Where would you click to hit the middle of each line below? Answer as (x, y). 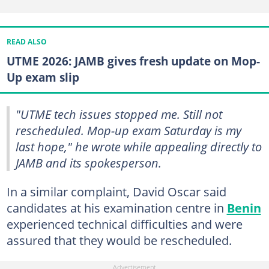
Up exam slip (43, 77)
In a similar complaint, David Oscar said (116, 191)
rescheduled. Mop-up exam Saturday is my (128, 130)
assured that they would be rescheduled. (119, 240)
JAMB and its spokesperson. (89, 162)
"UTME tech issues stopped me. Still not (119, 114)
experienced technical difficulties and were (124, 224)
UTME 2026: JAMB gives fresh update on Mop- (133, 61)
